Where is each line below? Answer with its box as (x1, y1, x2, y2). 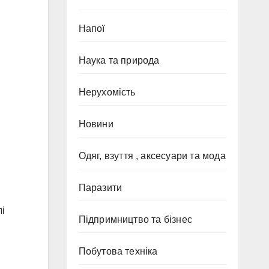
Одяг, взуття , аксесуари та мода (78, 151, 226, 161)
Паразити (78, 183, 122, 193)
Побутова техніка (78, 246, 158, 256)
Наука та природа (78, 55, 160, 65)
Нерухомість (78, 87, 136, 97)
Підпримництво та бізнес (78, 214, 193, 225)
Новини (78, 119, 113, 129)
